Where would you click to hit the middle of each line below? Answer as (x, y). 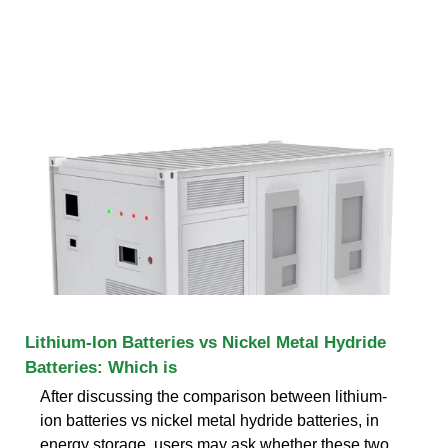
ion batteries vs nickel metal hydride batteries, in (209, 420)
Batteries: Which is (101, 367)
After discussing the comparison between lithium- (213, 396)
